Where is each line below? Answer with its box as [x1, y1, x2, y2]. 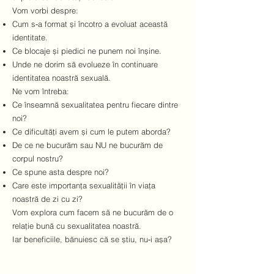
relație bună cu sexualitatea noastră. [12, 221, 141, 231]
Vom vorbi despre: [12, 6, 78, 15]
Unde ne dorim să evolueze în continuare [12, 59, 158, 69]
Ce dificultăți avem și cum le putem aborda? [12, 127, 171, 136]
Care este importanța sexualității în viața [12, 180, 155, 190]
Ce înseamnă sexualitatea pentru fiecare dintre [12, 100, 178, 109]
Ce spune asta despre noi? [12, 167, 109, 177]
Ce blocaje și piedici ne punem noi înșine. [12, 46, 161, 56]
